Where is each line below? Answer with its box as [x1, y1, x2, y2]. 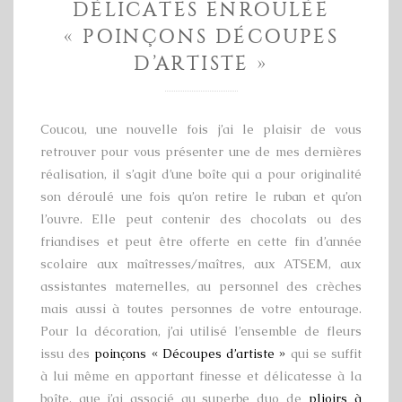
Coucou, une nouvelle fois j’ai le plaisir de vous [40, 121, 362, 138]
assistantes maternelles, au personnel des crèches [40, 278, 362, 295]
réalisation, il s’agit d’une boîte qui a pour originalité [40, 166, 362, 183]
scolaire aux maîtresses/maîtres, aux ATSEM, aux [40, 256, 362, 273]
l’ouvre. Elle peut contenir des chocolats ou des [40, 211, 362, 228]
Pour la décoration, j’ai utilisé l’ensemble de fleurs [40, 323, 362, 340]
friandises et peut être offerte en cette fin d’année [40, 233, 362, 250]
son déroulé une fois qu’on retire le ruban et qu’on [40, 188, 362, 205]
